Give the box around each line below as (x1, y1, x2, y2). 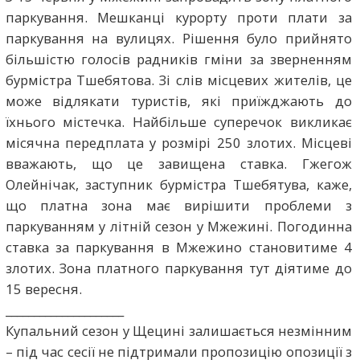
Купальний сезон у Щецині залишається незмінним (5, 321, 353, 340)
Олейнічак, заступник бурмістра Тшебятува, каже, (5, 174, 353, 194)
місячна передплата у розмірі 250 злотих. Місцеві (5, 133, 353, 152)
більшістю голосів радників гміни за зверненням (5, 49, 353, 68)
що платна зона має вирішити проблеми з (5, 195, 353, 215)
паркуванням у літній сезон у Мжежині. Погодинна (5, 216, 353, 235)
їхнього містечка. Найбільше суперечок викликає (5, 112, 353, 131)
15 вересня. (5, 279, 82, 298)
